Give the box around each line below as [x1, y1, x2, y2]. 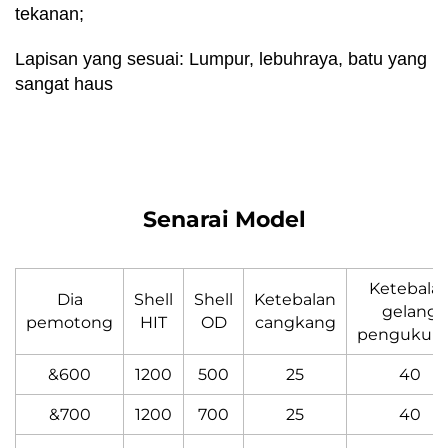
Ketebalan [254, 289, 336, 309]
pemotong [26, 312, 113, 332]
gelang [382, 301, 438, 321]
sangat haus [15, 73, 113, 94]
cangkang [254, 312, 336, 332]
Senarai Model [142, 205, 306, 233]
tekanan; [15, 3, 84, 24]
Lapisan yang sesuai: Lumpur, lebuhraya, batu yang [15, 48, 427, 69]
